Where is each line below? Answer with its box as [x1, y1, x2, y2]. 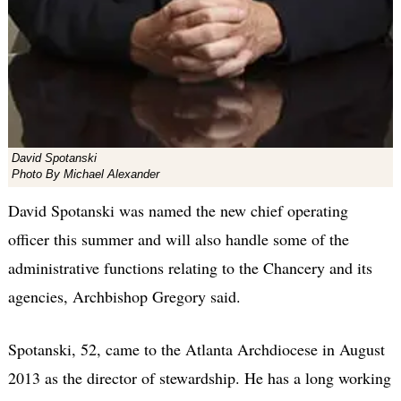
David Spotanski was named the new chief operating [7, 200, 348, 222]
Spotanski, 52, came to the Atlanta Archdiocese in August [7, 338, 385, 361]
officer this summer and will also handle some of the [7, 228, 349, 251]
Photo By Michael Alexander [11, 167, 159, 182]
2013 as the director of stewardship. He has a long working [7, 367, 391, 389]
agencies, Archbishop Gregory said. [7, 286, 241, 308]
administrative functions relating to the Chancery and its [7, 257, 372, 279]
